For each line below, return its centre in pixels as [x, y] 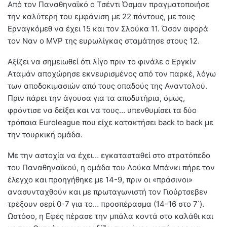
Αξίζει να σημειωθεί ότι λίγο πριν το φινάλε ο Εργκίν [102, 61]
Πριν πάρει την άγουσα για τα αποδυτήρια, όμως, [96, 98]
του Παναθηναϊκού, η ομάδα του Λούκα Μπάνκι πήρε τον [111, 167]
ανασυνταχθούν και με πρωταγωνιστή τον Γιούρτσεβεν [108, 192]
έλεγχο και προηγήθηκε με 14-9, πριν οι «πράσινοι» [100, 179]
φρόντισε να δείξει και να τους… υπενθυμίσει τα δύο [102, 110]
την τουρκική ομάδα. [45, 134]
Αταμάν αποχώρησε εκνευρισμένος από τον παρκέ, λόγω [112, 73]
